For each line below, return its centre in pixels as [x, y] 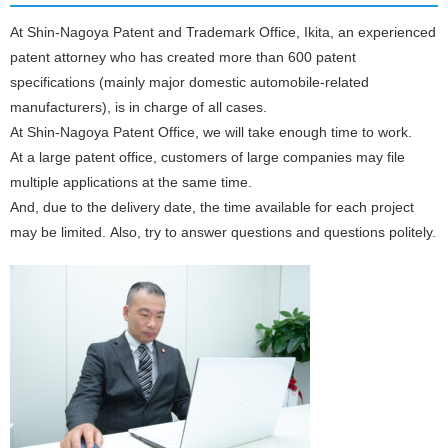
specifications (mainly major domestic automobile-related [189, 82]
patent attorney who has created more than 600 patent [183, 57]
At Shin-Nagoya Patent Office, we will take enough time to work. [211, 132]
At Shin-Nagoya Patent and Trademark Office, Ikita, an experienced [223, 32]
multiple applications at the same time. [131, 182]
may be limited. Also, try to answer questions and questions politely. [223, 232]
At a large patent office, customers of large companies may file [207, 157]
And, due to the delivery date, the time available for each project [212, 207]
